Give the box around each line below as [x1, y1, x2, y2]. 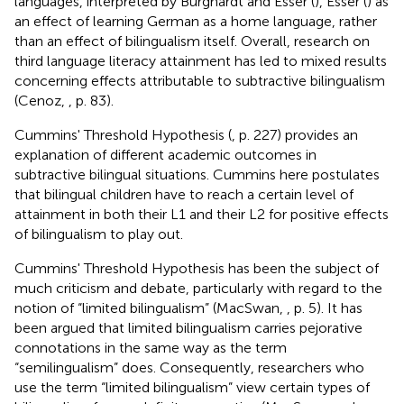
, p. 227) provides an [232, 125, 358, 143]
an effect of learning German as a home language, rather [14, 12, 377, 30]
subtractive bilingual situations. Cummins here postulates [14, 165, 380, 183]
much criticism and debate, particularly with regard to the [14, 279, 382, 297]
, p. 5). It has [287, 298, 363, 317]
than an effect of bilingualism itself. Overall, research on [14, 32, 370, 50]
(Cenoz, [14, 91, 69, 109]
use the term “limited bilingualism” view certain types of [14, 378, 370, 396]
